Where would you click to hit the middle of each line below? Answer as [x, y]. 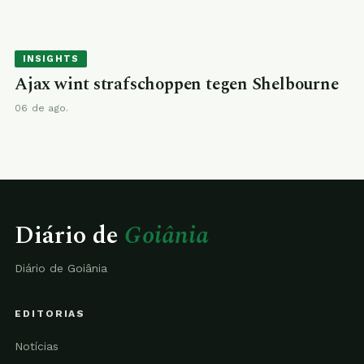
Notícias [37, 346]
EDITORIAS [50, 314]
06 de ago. [42, 108]
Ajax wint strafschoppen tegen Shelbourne [177, 84]
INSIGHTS [51, 59]
